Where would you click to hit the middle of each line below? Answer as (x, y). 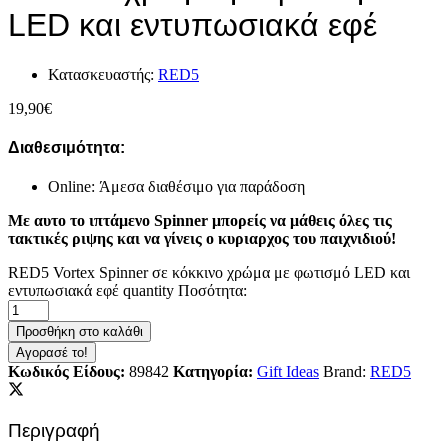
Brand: (346, 372)
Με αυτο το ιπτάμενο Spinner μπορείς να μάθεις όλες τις (200, 221)
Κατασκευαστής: (103, 74)
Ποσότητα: (212, 291)
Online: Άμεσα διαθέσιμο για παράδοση (176, 187)
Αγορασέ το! (52, 353)
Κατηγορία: (215, 372)
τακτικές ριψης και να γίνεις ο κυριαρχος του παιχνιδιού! (202, 239)
